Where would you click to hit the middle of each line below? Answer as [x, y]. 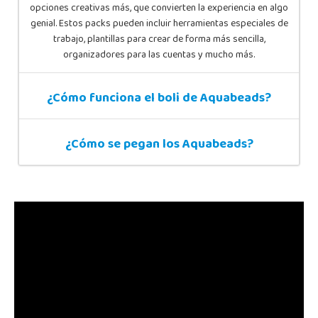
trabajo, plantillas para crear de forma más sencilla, [159, 40]
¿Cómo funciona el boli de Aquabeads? [159, 99]
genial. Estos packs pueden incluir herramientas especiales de [159, 24]
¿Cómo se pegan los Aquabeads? [159, 145]
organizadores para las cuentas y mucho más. [159, 55]
